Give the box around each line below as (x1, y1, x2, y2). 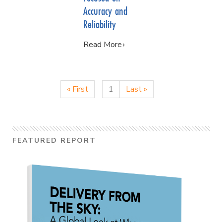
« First (66, 83, 88, 95)
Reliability (83, 16, 116, 32)
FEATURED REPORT (12, 135, 96, 145)
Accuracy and (83, 2, 128, 18)
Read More (83, 39, 122, 50)
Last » (125, 83, 147, 95)
